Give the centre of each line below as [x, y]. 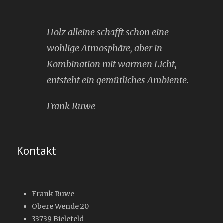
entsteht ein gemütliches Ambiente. [118, 80]
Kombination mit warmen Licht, [112, 64]
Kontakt [37, 151]
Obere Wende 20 [60, 206]
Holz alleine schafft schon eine [108, 32]
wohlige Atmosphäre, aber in [105, 48]
